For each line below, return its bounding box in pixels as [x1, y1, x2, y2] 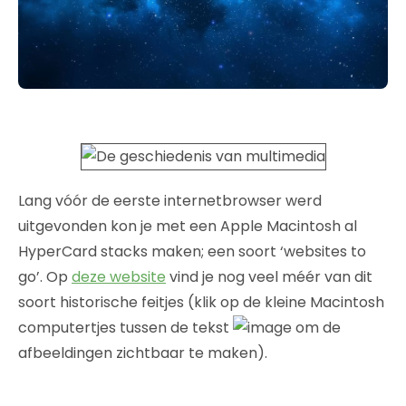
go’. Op [18, 266, 72, 287]
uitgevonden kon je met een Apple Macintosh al [18, 215, 357, 237]
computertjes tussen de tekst [18, 316, 233, 338]
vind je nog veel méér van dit [166, 266, 372, 287]
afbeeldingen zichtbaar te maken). [18, 343, 267, 364]
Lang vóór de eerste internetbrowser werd [18, 189, 322, 211]
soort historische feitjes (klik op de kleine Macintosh [18, 291, 384, 313]
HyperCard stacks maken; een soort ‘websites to [18, 240, 366, 262]
